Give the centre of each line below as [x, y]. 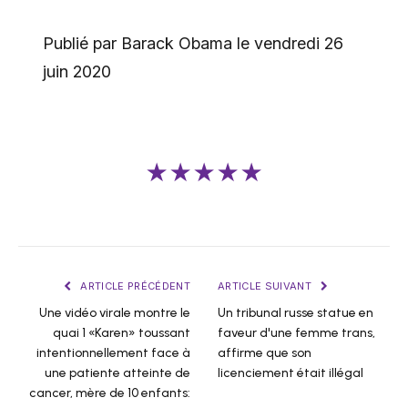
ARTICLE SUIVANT [266, 286]
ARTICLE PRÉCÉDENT [134, 286]
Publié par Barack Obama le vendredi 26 [193, 43]
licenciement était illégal [291, 373]
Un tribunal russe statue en [296, 313]
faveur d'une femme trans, [296, 333]
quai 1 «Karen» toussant [122, 333]
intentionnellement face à [113, 353]
